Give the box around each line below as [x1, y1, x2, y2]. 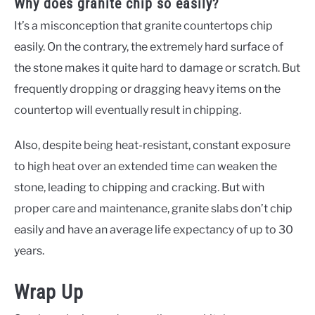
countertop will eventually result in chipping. [14, 103, 241, 117]
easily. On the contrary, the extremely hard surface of [14, 39, 283, 53]
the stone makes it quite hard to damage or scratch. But [14, 60, 300, 75]
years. [14, 243, 44, 257]
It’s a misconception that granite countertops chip [14, 18, 273, 32]
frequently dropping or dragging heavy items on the [14, 82, 281, 96]
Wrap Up [14, 281, 84, 304]
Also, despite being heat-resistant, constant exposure [14, 138, 290, 152]
